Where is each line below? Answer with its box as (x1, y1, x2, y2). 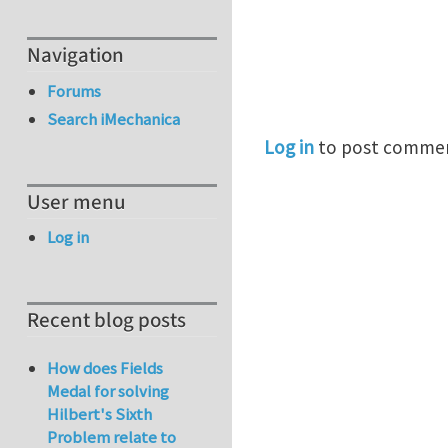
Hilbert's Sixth (47, 403, 153, 426)
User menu (27, 187, 126, 217)
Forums (47, 79, 102, 102)
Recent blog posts (27, 306, 186, 336)
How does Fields (47, 357, 164, 380)
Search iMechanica (47, 108, 181, 131)
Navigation (27, 41, 124, 71)
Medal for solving (47, 380, 170, 403)
